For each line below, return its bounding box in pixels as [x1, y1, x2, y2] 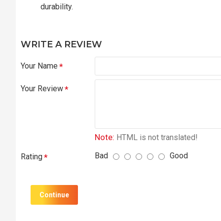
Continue [39, 191, 69, 199]
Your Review [21, 84, 63, 93]
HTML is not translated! [114, 133, 198, 142]
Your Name [21, 61, 58, 71]
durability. [40, 2, 73, 11]
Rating [21, 152, 42, 161]
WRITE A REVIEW [21, 39, 102, 50]
